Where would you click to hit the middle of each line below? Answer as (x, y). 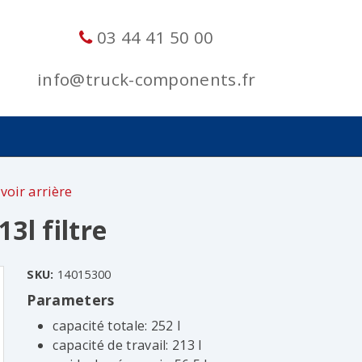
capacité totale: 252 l (117, 325)
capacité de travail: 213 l (127, 345)
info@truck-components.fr (146, 79)
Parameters (71, 300)
